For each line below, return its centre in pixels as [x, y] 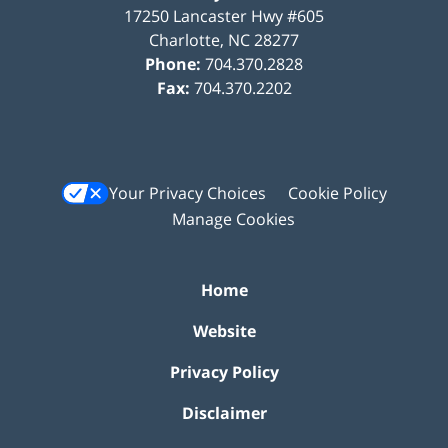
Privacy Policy [224, 372]
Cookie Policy [337, 192]
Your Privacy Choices [187, 192]
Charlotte [184, 39]
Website [224, 331]
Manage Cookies [233, 219]
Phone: [175, 63]
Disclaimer [224, 413]
